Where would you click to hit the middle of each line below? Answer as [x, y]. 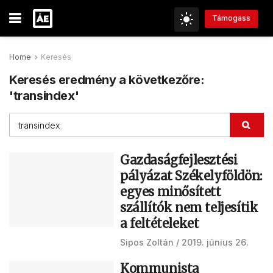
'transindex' [44, 96]
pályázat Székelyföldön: [191, 176]
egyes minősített [171, 192]
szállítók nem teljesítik [189, 207]
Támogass [231, 18]
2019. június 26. [215, 242]
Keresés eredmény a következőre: [107, 80]
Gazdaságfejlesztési [179, 160]
